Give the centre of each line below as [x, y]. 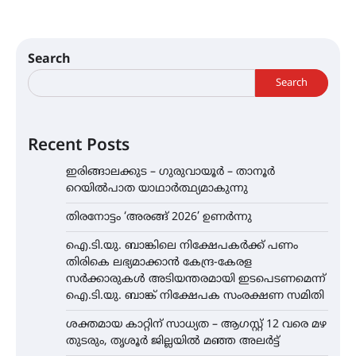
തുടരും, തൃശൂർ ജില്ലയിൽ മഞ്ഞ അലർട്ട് [173, 342]
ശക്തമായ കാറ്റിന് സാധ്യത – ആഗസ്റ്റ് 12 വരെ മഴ [196, 325]
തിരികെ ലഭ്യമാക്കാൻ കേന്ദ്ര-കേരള [159, 263]
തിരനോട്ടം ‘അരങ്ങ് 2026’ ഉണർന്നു [159, 218]
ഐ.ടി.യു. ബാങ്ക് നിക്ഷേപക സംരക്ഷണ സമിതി [195, 296]
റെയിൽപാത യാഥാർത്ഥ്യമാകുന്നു [157, 189]
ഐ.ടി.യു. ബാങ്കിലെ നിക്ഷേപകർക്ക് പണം [182, 246]
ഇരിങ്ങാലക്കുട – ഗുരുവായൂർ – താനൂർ [170, 172]
